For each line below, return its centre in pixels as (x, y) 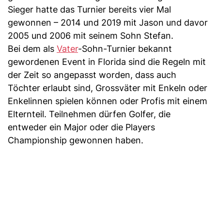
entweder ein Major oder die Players (81, 127)
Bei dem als (32, 48)
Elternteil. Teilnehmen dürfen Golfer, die (89, 114)
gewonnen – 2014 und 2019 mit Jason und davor (108, 22)
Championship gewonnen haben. (76, 140)
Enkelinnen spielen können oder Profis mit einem (108, 101)
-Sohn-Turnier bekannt (125, 48)
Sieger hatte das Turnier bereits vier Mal (89, 9)
